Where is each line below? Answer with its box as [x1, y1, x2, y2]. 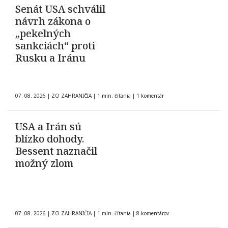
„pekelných [15, 26, 71, 41]
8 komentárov [136, 210, 169, 217]
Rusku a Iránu [15, 51, 85, 65]
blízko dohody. [15, 132, 84, 146]
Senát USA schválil [15, 2, 105, 16]
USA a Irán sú [15, 120, 81, 134]
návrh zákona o [15, 14, 91, 28]
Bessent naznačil [15, 144, 97, 158]
